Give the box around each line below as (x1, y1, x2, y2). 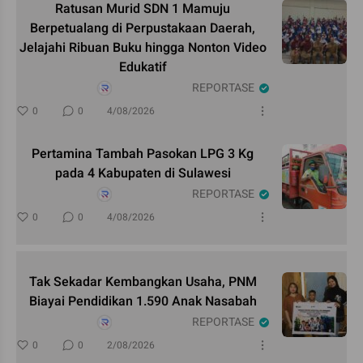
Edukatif (118, 57, 167, 77)
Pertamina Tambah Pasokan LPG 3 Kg (32, 143, 254, 164)
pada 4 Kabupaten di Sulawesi (54, 163, 231, 183)
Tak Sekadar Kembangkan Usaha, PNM (28, 271, 257, 292)
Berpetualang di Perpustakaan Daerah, (30, 18, 255, 38)
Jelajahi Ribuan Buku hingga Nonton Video (19, 37, 267, 58)
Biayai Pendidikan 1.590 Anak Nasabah (28, 291, 257, 311)
